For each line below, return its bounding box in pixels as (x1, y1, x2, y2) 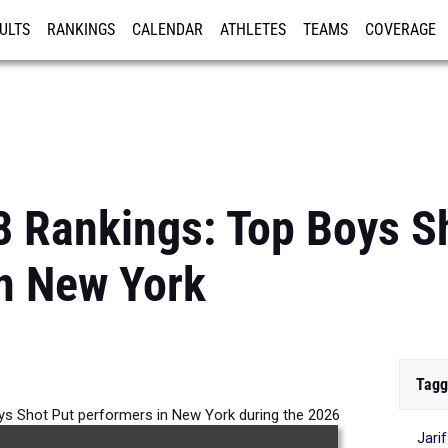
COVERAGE (365, 21, 436, 39)
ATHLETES (220, 21, 286, 39)
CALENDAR (132, 21, 203, 39)
